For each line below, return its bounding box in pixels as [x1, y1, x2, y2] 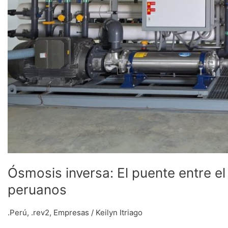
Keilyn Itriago [96, 208, 142, 218]
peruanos [8, 182, 67, 198]
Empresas [53, 208, 89, 218]
